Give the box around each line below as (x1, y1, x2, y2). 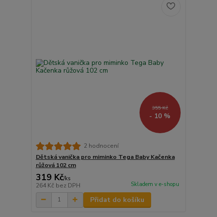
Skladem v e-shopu (130, 180, 179, 188)
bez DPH (55, 181, 80, 189)
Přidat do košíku (90, 195, 144, 204)
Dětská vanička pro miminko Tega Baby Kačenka (35, 153, 175, 161)
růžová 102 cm (35, 161, 76, 169)
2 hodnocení (83, 142, 119, 150)
